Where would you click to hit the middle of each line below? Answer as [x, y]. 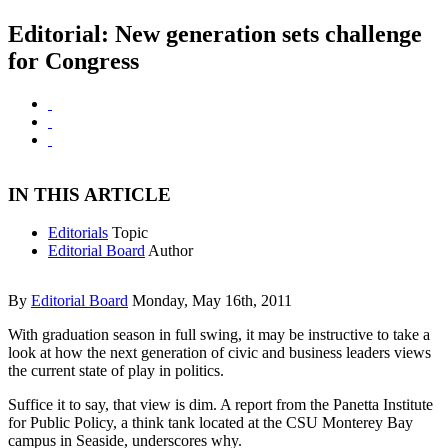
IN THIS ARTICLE [89, 194]
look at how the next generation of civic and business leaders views [219, 353]
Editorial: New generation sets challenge [215, 34]
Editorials [78, 233]
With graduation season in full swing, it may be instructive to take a [219, 335]
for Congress [73, 61]
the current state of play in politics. [116, 371]
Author [170, 251]
